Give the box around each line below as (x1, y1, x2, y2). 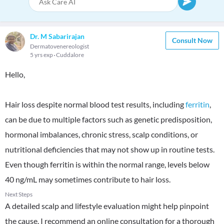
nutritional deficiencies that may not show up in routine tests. (5, 144, 214, 154)
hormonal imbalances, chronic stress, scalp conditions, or (5, 129, 198, 139)
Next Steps (5, 190, 32, 198)
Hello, (5, 69, 25, 79)
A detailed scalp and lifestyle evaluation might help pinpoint (5, 201, 209, 210)
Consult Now (172, 36, 212, 44)
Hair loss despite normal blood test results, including (5, 99, 185, 109)
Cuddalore (56, 51, 84, 58)
